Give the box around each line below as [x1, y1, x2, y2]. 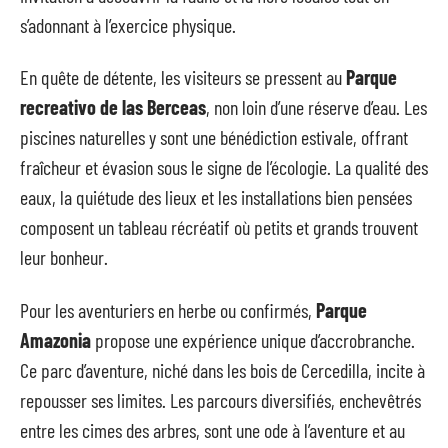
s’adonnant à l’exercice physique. [20, 12, 236, 37]
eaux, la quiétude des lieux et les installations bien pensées [20, 185, 412, 209]
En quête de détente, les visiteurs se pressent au [20, 65, 346, 89]
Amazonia [20, 327, 91, 352]
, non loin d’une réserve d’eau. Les [206, 95, 427, 119]
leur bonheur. [20, 245, 108, 269]
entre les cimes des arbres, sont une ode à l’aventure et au [20, 417, 405, 442]
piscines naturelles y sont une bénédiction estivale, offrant [20, 125, 408, 149]
